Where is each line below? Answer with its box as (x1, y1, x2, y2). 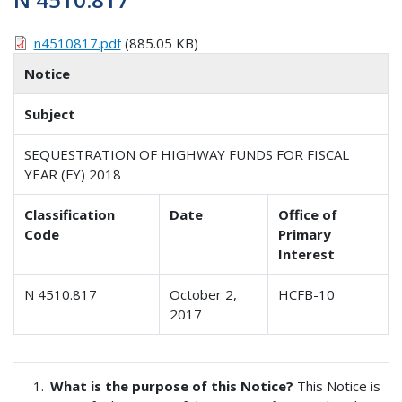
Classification (24, 205, 116, 223)
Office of (278, 205, 338, 223)
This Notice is (293, 376, 381, 395)
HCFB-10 (278, 284, 336, 303)
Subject (24, 104, 76, 123)
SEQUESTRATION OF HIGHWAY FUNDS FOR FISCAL (24, 144, 350, 163)
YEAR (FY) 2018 (24, 164, 122, 183)
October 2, (170, 284, 238, 303)
